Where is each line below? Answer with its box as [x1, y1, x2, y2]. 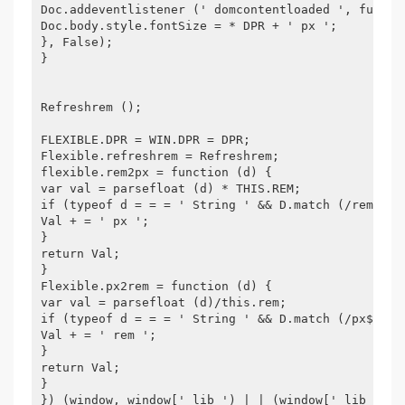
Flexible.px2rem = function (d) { [41, 279, 272, 293]
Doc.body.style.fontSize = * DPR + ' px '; [41, 19, 337, 33]
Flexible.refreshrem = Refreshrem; [41, 149, 279, 163]
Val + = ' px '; [41, 214, 149, 228]
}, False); [41, 35, 113, 49]
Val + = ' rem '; [41, 328, 156, 342]
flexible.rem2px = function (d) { [41, 165, 272, 179]
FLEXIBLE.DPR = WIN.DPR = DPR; [41, 133, 250, 146]
